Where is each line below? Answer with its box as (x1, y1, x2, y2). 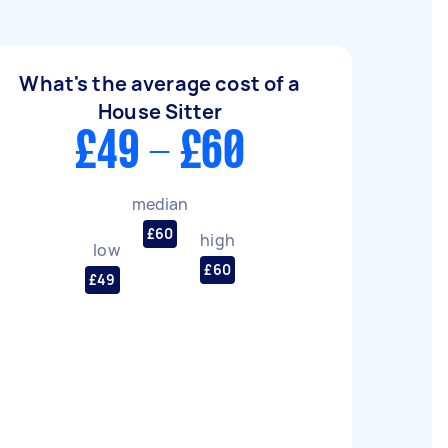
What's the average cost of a (19, 70, 301, 97)
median (131, 192, 189, 215)
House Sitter (98, 98, 222, 125)
